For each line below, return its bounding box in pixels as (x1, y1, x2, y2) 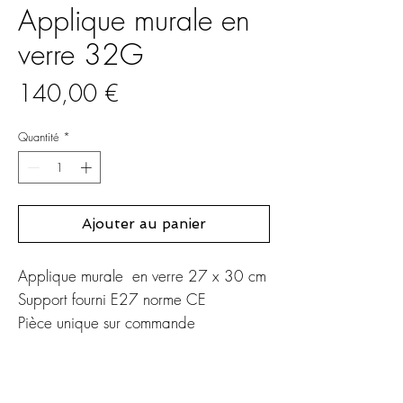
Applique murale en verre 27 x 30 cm (18, 264, 266, 286)
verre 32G (18, 35, 143, 75)
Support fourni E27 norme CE (18, 288, 206, 309)
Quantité (18, 129, 59, 146)
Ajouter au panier (82, 214, 206, 232)
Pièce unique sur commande (18, 311, 195, 333)
